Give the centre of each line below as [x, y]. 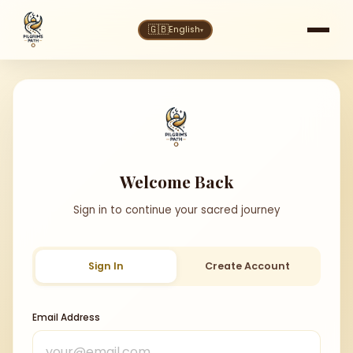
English [184, 29]
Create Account [247, 266]
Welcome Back [176, 181]
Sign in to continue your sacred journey [176, 210]
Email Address [66, 318]
